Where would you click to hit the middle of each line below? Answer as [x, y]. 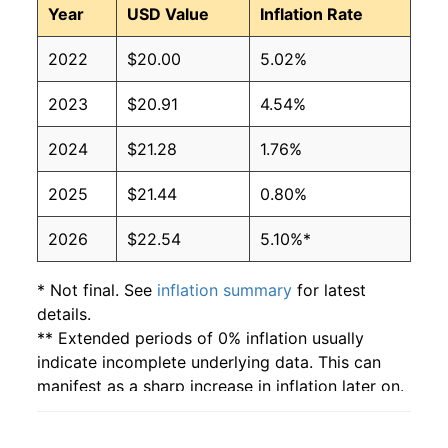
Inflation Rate [311, 14]
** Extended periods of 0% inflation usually [200, 338]
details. [64, 314]
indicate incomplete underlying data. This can [209, 362]
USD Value [168, 14]
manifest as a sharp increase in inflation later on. [220, 386]
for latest [329, 290]
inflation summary [224, 290]
